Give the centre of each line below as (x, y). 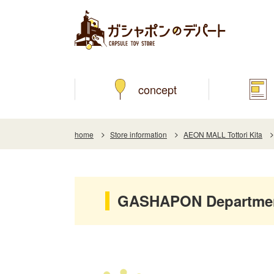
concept (157, 89)
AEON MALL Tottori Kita (223, 134)
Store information (139, 134)
